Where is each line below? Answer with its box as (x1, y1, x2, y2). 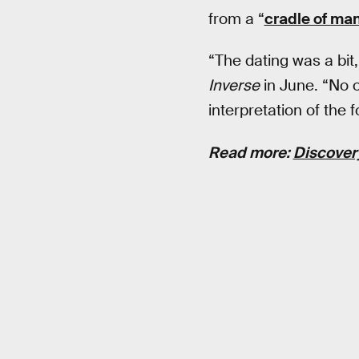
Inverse (208, 75, 260, 96)
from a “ (208, 8, 264, 29)
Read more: (208, 142, 293, 163)
